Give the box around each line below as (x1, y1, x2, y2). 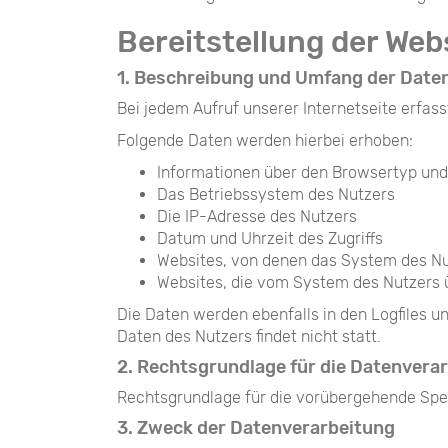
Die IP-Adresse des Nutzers (157, 207, 357, 226)
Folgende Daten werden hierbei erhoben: (117, 131, 413, 150)
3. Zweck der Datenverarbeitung (117, 417, 395, 439)
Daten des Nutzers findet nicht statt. (117, 327, 381, 346)
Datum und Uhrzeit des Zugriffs (157, 229, 383, 248)
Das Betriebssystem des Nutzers (157, 185, 395, 204)
